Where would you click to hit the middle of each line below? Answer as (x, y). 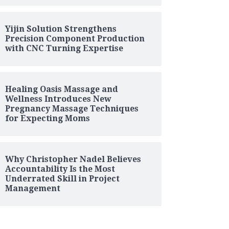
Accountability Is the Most (60, 169)
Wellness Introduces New (58, 99)
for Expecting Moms (47, 118)
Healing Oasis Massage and (61, 89)
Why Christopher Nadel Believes (73, 159)
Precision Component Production (75, 38)
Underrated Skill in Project (62, 178)
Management (32, 188)
